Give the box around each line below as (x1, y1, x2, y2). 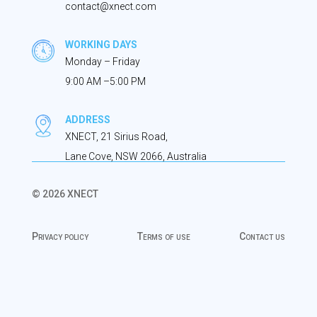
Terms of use (137, 231, 190, 243)
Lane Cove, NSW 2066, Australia (64, 151, 207, 163)
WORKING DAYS (64, 39, 137, 51)
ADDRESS (64, 114, 110, 126)
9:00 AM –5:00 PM (64, 76, 146, 88)
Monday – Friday (64, 56, 140, 68)
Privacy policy (31, 231, 88, 243)
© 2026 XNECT (31, 188, 98, 200)
